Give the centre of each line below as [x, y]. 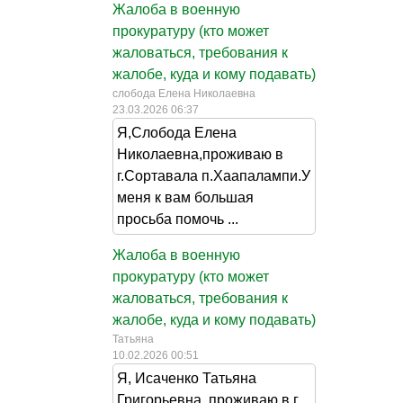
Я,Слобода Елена [177, 132]
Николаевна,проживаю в [200, 154]
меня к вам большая [185, 197]
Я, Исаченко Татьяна [187, 378]
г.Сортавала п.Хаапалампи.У [214, 175]
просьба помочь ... [178, 219]
